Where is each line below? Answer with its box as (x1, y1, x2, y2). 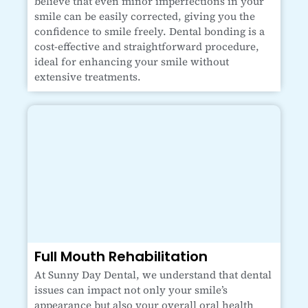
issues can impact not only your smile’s (34, 282, 228, 297)
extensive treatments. (34, 69, 141, 84)
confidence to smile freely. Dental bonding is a (34, 23, 265, 38)
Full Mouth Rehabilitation (34, 246, 208, 266)
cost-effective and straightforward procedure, (34, 38, 259, 54)
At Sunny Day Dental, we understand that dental (34, 267, 272, 282)
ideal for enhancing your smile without (34, 54, 229, 69)
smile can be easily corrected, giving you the (34, 8, 255, 23)
